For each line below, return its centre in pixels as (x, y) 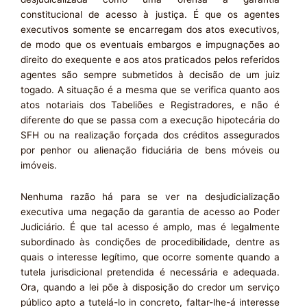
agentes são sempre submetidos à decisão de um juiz (150, 74)
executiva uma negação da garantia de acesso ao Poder (150, 211)
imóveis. (39, 165)
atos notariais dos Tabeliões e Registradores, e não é (150, 105)
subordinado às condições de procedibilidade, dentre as (150, 242)
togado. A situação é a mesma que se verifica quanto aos (150, 89)
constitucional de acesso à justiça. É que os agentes (150, 14)
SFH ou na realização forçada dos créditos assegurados (150, 135)
